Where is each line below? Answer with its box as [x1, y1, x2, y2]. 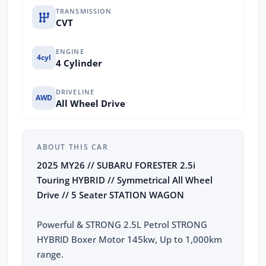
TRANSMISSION [56, 6, 112, 15]
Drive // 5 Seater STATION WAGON [37, 189, 184, 201]
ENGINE [56, 46, 84, 56]
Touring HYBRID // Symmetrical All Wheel [37, 174, 213, 186]
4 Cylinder [56, 56, 102, 69]
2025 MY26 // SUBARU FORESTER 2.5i [37, 159, 195, 172]
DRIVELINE [56, 87, 95, 96]
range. [37, 248, 64, 261]
